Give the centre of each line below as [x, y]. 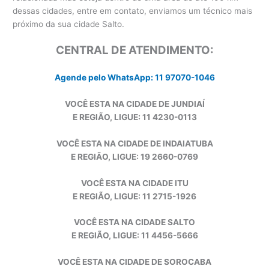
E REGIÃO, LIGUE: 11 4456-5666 [134, 236]
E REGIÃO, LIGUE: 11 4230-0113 [134, 117]
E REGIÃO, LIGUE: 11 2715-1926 [134, 196]
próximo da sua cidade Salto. [69, 24]
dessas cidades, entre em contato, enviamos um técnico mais [133, 11]
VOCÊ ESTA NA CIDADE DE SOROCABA [134, 262]
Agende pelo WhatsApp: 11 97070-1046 [134, 77]
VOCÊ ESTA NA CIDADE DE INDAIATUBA [134, 143]
